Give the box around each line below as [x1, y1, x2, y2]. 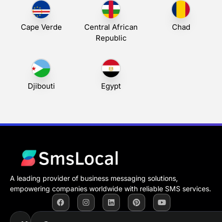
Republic [95, 33, 127, 43]
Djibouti [27, 81, 55, 91]
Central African [84, 22, 138, 32]
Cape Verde [20, 22, 62, 32]
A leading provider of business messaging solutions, [10, 174, 178, 183]
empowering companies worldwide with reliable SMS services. [10, 184, 211, 193]
